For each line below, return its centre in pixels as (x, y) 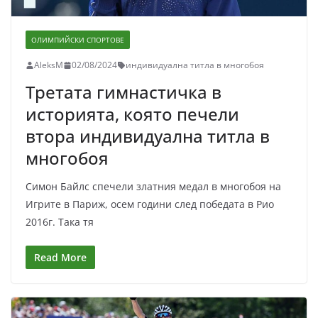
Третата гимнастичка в (124, 92)
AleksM (49, 65)
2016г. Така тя (60, 222)
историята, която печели (132, 114)
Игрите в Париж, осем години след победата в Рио (150, 204)
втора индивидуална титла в (148, 136)
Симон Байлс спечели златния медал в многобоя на (153, 187)
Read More (60, 258)
